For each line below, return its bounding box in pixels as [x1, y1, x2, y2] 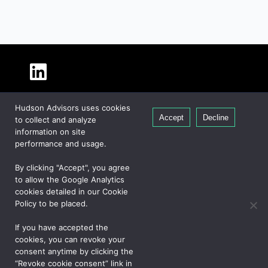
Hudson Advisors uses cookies [15, 103, 130, 112]
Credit [30, 173, 52, 184]
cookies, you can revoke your [15, 234, 125, 244]
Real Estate [30, 188, 68, 199]
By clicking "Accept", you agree [15, 163, 130, 172]
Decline [202, 112, 229, 122]
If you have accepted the [15, 223, 108, 232]
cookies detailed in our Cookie [15, 187, 128, 196]
